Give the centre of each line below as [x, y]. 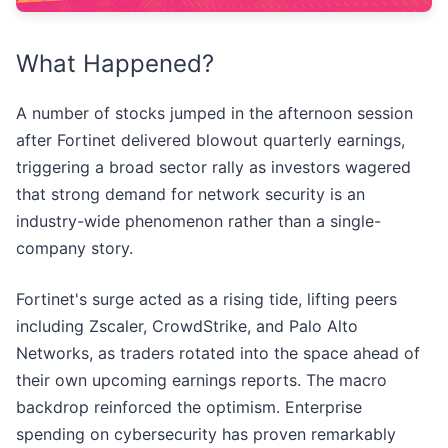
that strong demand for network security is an [190, 194]
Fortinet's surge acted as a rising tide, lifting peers [206, 299]
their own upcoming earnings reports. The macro [201, 380]
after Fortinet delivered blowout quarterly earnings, [210, 140]
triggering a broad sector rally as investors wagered [213, 167]
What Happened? [115, 64]
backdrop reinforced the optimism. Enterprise [189, 407]
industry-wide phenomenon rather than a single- [198, 221]
